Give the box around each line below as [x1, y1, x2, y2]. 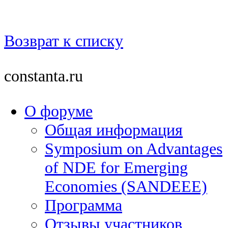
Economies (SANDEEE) [45, 177, 207, 196]
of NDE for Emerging [45, 158, 188, 177]
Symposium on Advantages [45, 139, 222, 158]
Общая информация [45, 121, 183, 139]
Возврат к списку [4, 32, 123, 50]
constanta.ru [4, 67, 83, 85]
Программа [45, 196, 122, 215]
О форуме [24, 102, 93, 121]
